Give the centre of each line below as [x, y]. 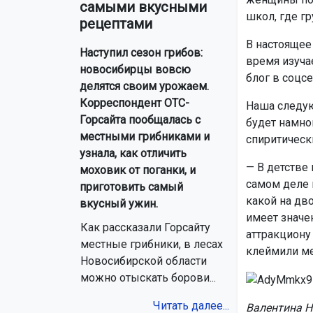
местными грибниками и [145, 137]
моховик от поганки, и [138, 170]
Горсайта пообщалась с [140, 120]
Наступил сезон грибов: [141, 53]
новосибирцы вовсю [135, 70]
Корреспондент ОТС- [134, 103]
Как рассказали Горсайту [145, 228]
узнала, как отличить [133, 154]
